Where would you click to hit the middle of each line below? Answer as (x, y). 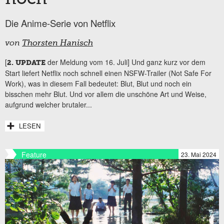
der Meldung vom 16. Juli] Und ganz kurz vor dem (125, 62)
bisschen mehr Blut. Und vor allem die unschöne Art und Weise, (106, 94)
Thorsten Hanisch (57, 43)
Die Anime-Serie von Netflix (60, 23)
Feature (34, 154)
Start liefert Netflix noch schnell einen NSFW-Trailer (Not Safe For (108, 73)
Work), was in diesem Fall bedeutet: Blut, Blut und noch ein (98, 83)
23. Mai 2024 (199, 154)
